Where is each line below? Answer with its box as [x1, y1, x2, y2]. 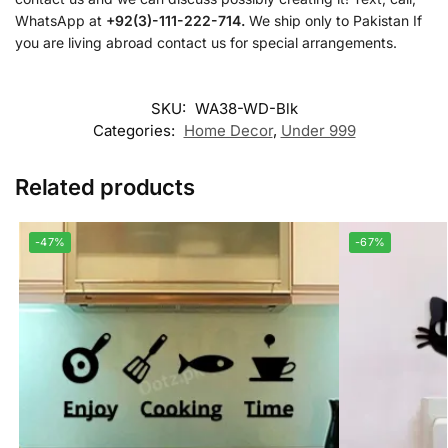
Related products [15, 173, 195, 200]
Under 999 [280, 120, 356, 140]
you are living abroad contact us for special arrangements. [15, 34, 397, 52]
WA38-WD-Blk [194, 98, 298, 118]
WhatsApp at [15, 12, 106, 30]
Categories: [92, 120, 179, 140]
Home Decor [183, 120, 273, 140]
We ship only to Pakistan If [245, 12, 422, 30]
